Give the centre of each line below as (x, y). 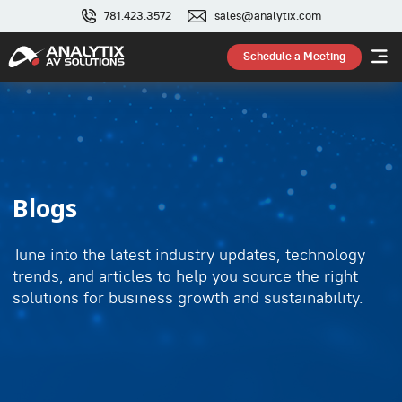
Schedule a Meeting (294, 57)
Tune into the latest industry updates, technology (188, 254)
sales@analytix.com (267, 16)
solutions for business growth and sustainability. (188, 297)
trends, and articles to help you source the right (185, 276)
